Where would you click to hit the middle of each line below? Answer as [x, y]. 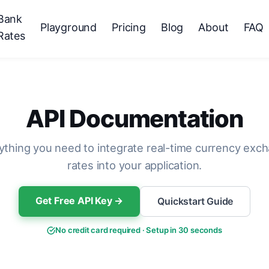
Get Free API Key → [79, 201]
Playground [69, 27]
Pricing [129, 27]
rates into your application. [134, 165]
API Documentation [134, 119]
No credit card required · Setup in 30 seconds [139, 230]
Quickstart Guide [195, 201]
